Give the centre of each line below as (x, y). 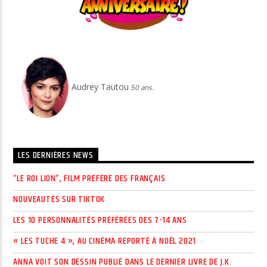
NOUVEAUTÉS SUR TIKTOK (59, 199)
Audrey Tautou (100, 86)
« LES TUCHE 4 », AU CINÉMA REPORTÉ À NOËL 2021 (105, 241)
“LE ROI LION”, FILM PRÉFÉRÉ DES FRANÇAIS (89, 178)
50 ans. (142, 87)
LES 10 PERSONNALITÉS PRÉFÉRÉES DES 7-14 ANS (100, 220)
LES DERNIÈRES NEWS (56, 156)
